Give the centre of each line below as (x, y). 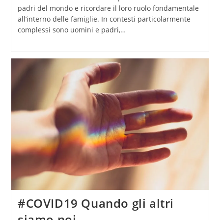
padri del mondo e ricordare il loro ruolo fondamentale (108, 8)
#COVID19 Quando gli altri (96, 203)
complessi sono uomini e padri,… (71, 30)
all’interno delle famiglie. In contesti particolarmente (104, 19)
